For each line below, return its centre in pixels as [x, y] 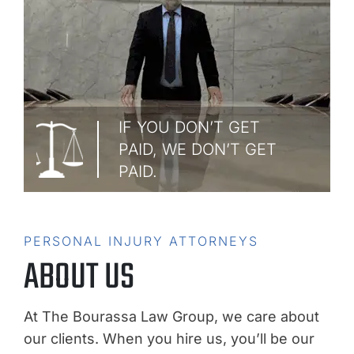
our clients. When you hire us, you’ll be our [169, 339]
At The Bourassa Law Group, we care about [171, 316]
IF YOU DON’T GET [189, 127]
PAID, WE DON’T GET [198, 149]
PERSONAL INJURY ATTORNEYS [141, 241]
